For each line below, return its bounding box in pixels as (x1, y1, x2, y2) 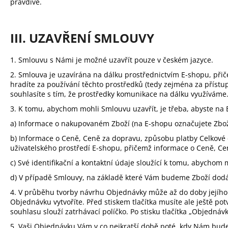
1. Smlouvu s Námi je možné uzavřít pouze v (10, 54, 163, 65)
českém (163, 54, 188, 65)
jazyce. (188, 54, 213, 65)
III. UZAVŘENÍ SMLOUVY (10, 30, 154, 47)
